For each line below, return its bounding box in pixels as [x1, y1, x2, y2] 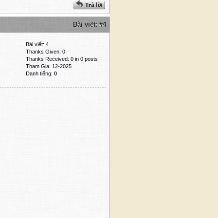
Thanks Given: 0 [26, 49, 65, 55]
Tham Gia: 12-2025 [26, 63, 72, 70]
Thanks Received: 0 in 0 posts [26, 56, 98, 62]
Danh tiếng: [26, 71, 54, 77]
